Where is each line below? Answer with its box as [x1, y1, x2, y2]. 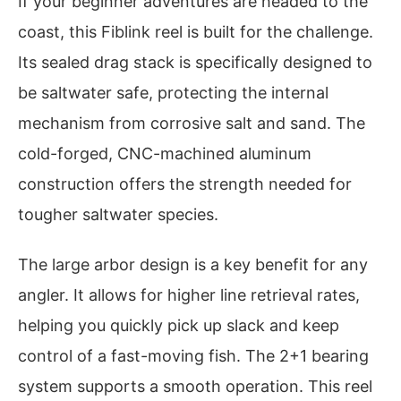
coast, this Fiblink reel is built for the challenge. [18, 22, 373, 42]
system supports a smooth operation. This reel [18, 376, 372, 396]
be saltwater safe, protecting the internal [18, 83, 328, 103]
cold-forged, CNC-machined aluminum [18, 144, 311, 164]
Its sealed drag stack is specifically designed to [18, 53, 372, 73]
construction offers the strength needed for [18, 175, 352, 194]
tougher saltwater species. [18, 205, 218, 225]
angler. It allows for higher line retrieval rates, [18, 285, 360, 304]
